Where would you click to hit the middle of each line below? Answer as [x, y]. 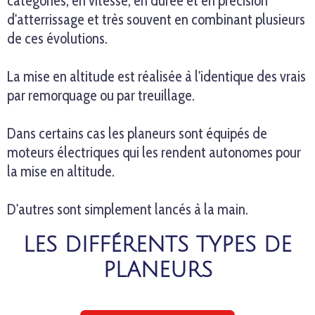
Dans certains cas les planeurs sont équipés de [137, 133]
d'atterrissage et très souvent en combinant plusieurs [156, 19]
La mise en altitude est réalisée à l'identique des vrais [156, 76]
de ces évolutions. [57, 38]
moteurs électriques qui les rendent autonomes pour [154, 152]
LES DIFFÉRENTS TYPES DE [157, 245]
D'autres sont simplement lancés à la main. [128, 209]
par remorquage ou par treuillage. [101, 95]
